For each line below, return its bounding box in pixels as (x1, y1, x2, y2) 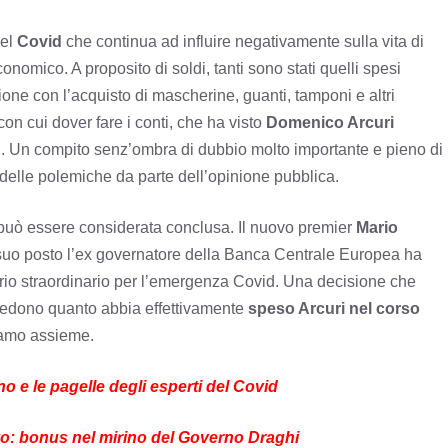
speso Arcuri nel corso (248, 300, 420, 318)
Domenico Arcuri (266, 114, 394, 132)
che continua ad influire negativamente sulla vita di (62, 33, 424, 51)
